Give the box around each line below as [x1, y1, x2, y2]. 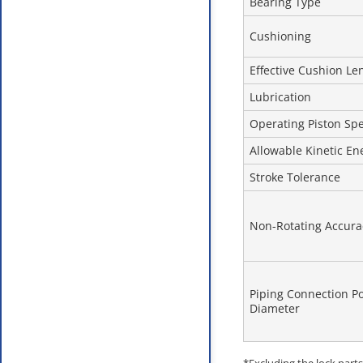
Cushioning [250, 28, 311, 44]
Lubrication [250, 89, 311, 105]
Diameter [250, 301, 300, 316]
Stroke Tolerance [250, 169, 340, 185]
